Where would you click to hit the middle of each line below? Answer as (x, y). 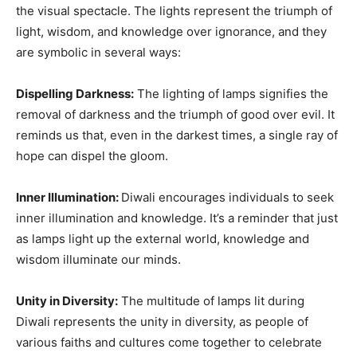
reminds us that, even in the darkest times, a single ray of (177, 135)
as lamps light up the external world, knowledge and (163, 238)
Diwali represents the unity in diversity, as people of (162, 321)
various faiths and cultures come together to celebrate (169, 342)
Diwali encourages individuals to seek (228, 197)
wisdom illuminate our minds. (98, 259)
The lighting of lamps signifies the (231, 93)
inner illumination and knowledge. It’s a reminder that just (177, 218)
